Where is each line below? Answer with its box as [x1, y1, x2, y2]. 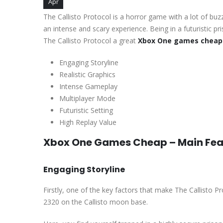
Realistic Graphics [59, 69, 115, 79]
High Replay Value [59, 117, 116, 127]
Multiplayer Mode [59, 93, 115, 103]
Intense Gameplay [59, 81, 117, 91]
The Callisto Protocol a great [43, 35, 138, 45]
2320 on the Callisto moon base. [43, 197, 148, 207]
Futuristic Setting [59, 105, 113, 115]
